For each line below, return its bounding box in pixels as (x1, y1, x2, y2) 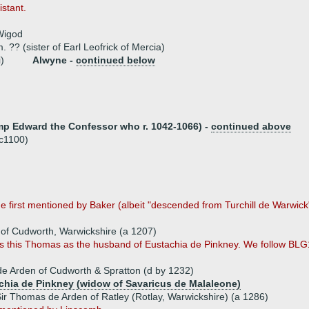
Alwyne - (32, 54, 76, 66)
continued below (76, 54, 155, 66)
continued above (211, 121, 291, 132)
